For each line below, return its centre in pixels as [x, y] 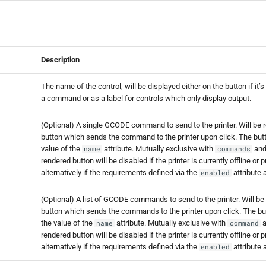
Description [60, 59]
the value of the [68, 223]
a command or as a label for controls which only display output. [146, 98]
